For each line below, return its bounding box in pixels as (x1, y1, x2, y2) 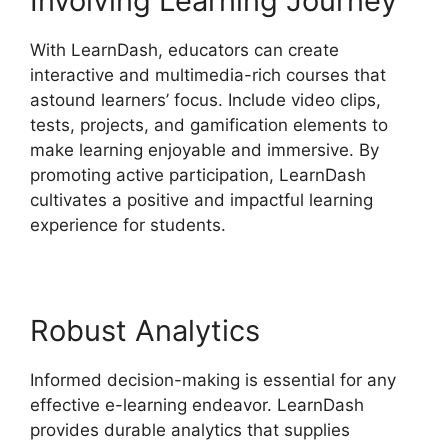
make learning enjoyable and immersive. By (30, 139, 379, 160)
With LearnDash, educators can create (30, 39, 339, 60)
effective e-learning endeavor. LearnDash (30, 394, 364, 415)
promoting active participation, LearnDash (30, 164, 366, 185)
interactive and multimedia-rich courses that (30, 64, 386, 85)
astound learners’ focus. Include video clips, (30, 89, 381, 110)
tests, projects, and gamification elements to (30, 114, 388, 135)
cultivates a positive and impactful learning (30, 189, 373, 210)
